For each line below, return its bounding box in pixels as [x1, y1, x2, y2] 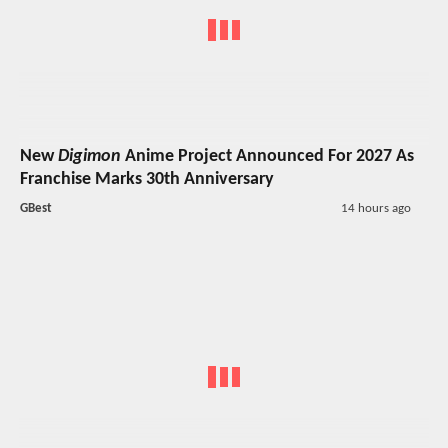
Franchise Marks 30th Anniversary [20, 170, 274, 190]
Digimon [58, 147, 121, 167]
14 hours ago [340, 202, 411, 216]
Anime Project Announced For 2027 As [121, 147, 414, 167]
